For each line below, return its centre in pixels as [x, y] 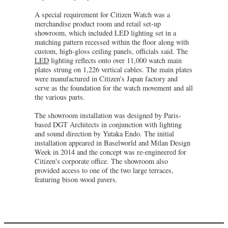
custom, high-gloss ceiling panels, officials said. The [111, 51]
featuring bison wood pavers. [76, 179]
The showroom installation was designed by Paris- [108, 115]
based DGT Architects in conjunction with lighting [108, 124]
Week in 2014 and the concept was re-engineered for [110, 152]
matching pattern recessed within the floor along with [112, 42]
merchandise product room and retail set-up [98, 23]
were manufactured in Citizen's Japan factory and [106, 78]
